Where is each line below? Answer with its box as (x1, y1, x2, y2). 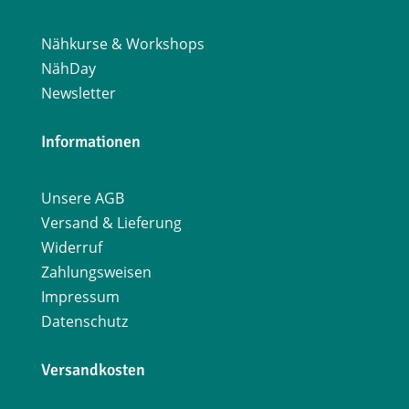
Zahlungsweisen (40, 262, 152, 282)
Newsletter (40, 83, 116, 103)
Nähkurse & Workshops (40, 34, 204, 54)
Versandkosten (40, 360, 145, 380)
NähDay (40, 58, 96, 79)
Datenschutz (40, 311, 128, 331)
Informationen (40, 131, 141, 152)
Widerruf (40, 237, 102, 257)
